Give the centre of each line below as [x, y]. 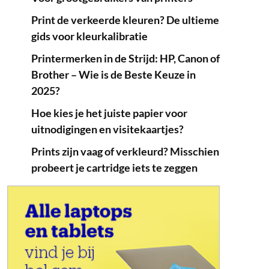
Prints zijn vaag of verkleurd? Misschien [125, 151]
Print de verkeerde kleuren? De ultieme [125, 20]
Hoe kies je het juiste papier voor [109, 113]
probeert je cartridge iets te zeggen [114, 168]
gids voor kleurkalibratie [89, 36]
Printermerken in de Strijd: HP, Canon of [125, 58]
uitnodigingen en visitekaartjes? [107, 129]
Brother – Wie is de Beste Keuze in [113, 74]
